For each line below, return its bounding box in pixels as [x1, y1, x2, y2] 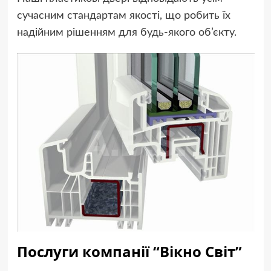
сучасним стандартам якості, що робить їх [16, 10, 230, 22]
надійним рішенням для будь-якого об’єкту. [16, 27, 237, 39]
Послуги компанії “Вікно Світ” [16, 241, 242, 262]
